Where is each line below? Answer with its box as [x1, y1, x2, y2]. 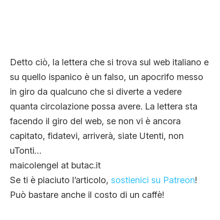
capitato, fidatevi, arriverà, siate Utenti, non [10, 131, 184, 141]
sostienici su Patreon [111, 175, 195, 186]
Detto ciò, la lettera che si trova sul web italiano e [10, 57, 209, 68]
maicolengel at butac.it [10, 160, 101, 171]
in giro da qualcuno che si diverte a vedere [10, 86, 182, 97]
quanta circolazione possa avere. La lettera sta [10, 101, 197, 112]
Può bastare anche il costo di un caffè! [10, 190, 164, 200]
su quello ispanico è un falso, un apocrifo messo [10, 72, 203, 82]
